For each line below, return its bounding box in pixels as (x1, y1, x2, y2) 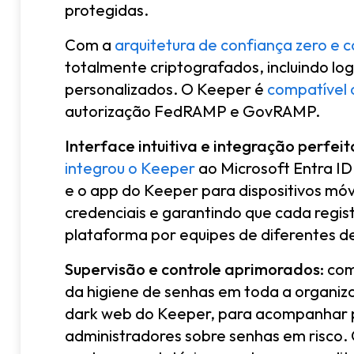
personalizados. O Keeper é (65, 78, 267, 99)
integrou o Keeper (65, 157, 195, 178)
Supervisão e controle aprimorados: (65, 258, 324, 279)
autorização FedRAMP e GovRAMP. (65, 100, 320, 121)
